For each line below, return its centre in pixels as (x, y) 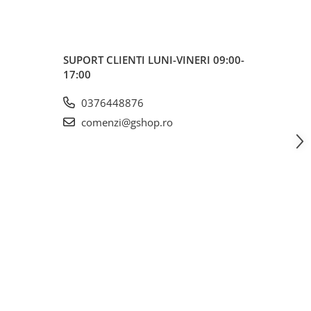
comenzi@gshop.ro (126, 122)
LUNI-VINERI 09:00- (196, 59)
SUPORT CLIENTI (106, 59)
